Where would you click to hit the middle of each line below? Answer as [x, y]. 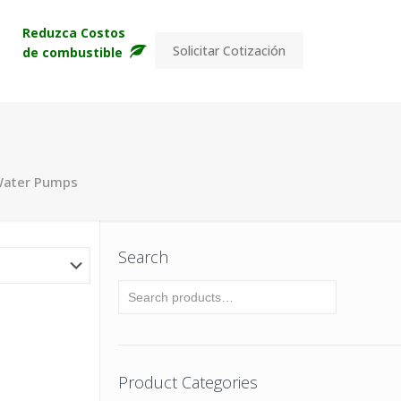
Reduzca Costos [73, 32]
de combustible [74, 52]
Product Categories [188, 382]
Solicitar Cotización [229, 51]
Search [143, 257]
